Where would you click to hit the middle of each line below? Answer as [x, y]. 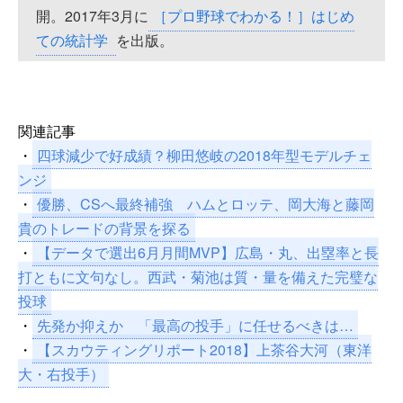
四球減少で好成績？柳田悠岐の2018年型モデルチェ [204, 156]
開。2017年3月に [92, 16]
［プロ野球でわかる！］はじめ [254, 16]
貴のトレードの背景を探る [104, 228]
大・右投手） [61, 374]
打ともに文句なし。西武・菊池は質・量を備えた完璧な [198, 277]
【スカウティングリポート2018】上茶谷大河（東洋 [204, 350]
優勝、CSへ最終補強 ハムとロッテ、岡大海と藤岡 [206, 204]
